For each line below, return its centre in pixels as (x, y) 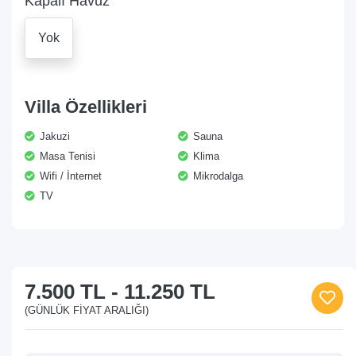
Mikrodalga (217, 176)
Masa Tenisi (66, 156)
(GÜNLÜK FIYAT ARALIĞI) (87, 310)
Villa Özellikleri (86, 107)
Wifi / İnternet (69, 176)
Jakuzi (53, 136)
